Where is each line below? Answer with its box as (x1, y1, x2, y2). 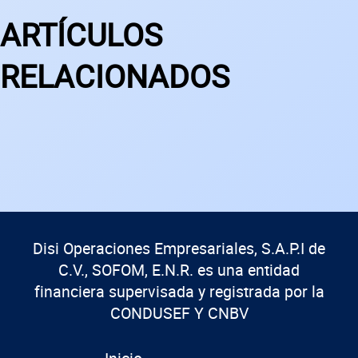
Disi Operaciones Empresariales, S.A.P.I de (33, 237, 325, 259)
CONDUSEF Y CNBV (109, 301, 249, 324)
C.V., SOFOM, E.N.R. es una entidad (58, 258, 300, 280)
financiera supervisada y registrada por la (34, 280, 324, 302)
